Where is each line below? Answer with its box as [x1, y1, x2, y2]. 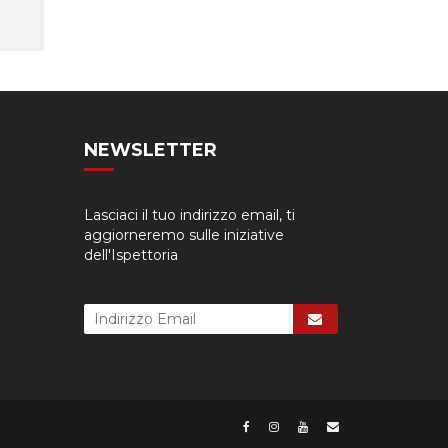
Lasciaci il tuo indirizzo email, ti [83, 206, 295, 224]
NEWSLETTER [83, 139, 217, 161]
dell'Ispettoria [83, 246, 178, 264]
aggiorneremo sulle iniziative [83, 226, 284, 244]
